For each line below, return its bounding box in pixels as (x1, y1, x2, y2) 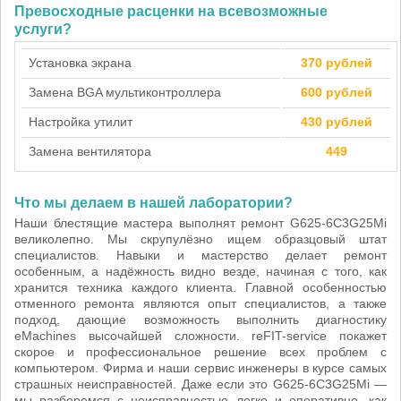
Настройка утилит (29, 115, 132, 129)
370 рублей (300, 55, 372, 70)
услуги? (14, 21, 72, 37)
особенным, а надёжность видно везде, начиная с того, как (14, 264, 387, 278)
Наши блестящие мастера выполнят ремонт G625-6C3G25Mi (14, 216, 387, 230)
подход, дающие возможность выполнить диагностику (14, 312, 387, 327)
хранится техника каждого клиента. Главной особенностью (14, 280, 387, 294)
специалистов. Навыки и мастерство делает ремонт (14, 248, 387, 262)
